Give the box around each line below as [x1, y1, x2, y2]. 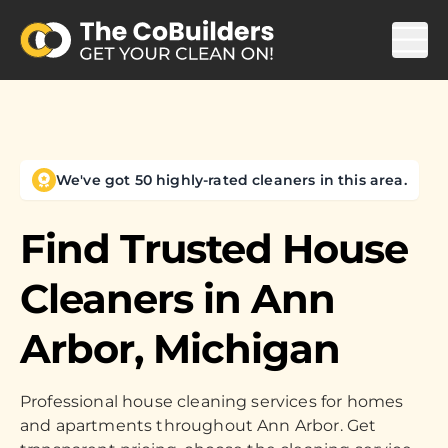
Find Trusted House [20, 224, 408, 273]
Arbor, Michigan [20, 324, 340, 373]
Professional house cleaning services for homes [20, 392, 404, 411]
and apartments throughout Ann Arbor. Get [20, 416, 377, 435]
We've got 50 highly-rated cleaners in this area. [56, 170, 407, 189]
